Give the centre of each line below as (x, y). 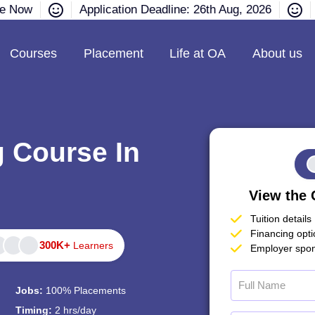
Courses (34, 53)
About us (277, 53)
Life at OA (198, 53)
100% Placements (85, 290)
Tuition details (281, 219)
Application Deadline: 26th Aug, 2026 (172, 9)
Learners (94, 245)
